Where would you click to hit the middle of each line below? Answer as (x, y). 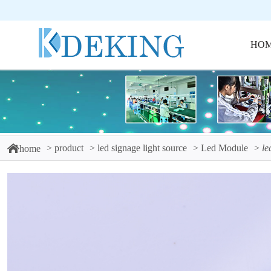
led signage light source (142, 148)
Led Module (224, 148)
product (69, 148)
